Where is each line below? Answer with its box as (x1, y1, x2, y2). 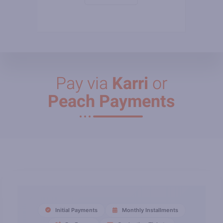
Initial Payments (53, 206, 98, 214)
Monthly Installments (120, 206, 178, 214)
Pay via (56, 71, 112, 96)
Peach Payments (48, 89, 175, 114)
